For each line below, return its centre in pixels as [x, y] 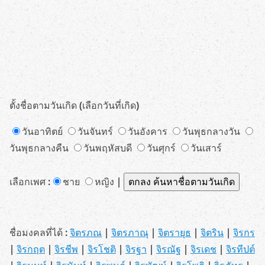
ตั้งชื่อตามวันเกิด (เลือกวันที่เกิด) [74, 105]
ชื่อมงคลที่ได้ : [40, 232]
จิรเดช [203, 249]
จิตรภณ [86, 232]
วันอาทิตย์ [43, 131]
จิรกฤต [31, 249]
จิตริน [212, 232]
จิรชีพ [66, 249]
